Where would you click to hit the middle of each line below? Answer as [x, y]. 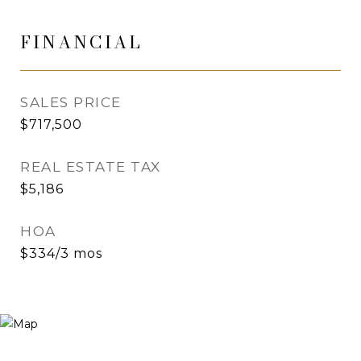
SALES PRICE [71, 102]
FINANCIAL [81, 42]
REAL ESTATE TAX [91, 167]
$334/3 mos [61, 253]
